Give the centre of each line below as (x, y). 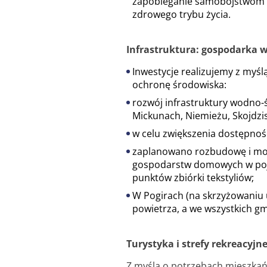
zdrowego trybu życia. (181, 14)
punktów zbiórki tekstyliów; (193, 177)
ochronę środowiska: (179, 84)
